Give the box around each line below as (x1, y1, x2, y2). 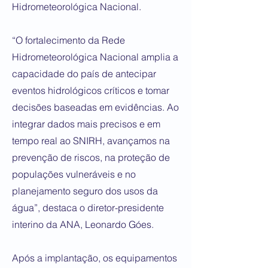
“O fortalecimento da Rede (12, 34, 125, 46)
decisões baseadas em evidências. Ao (12, 101, 179, 113)
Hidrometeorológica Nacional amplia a (12, 51, 178, 63)
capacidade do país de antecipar (12, 68, 156, 80)
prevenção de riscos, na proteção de (12, 151, 170, 163)
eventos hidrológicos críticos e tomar (12, 84, 169, 96)
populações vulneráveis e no (12, 168, 136, 180)
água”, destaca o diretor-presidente (12, 202, 164, 214)
